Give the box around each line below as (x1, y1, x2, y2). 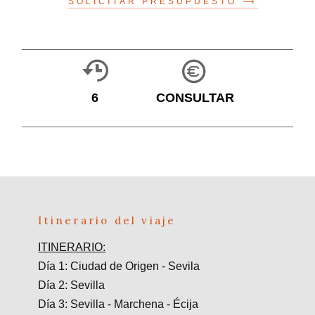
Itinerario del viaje (38, 214, 176, 228)
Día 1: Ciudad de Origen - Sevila (38, 260, 200, 273)
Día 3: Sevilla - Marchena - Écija (38, 298, 199, 311)
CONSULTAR (155, 91, 234, 105)
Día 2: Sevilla (38, 279, 105, 292)
